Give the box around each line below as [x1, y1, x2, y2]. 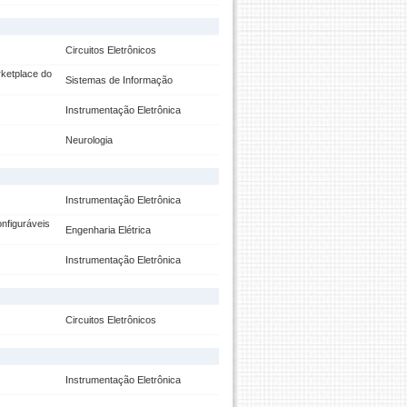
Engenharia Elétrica [65, 224, 151, 235]
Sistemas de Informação [65, 74, 173, 85]
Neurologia [65, 134, 113, 145]
